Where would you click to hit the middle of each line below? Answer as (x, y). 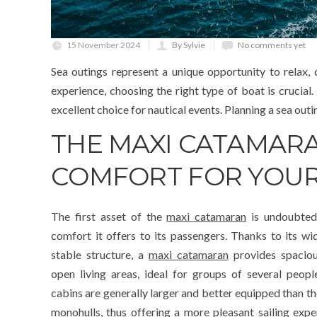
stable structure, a (100, 255)
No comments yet (272, 45)
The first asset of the (109, 217)
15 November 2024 (103, 45)
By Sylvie (189, 45)
